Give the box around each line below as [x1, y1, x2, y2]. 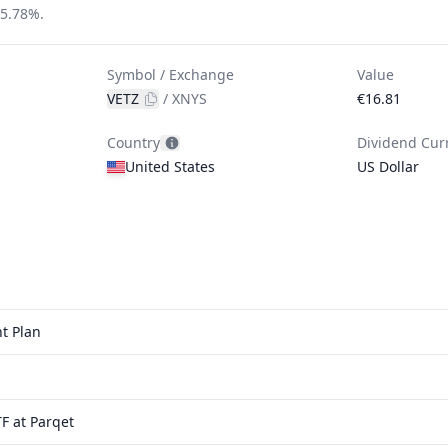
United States [125, 157, 216, 176]
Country [107, 133, 161, 152]
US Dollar [356, 157, 419, 176]
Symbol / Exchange [107, 65, 235, 84]
